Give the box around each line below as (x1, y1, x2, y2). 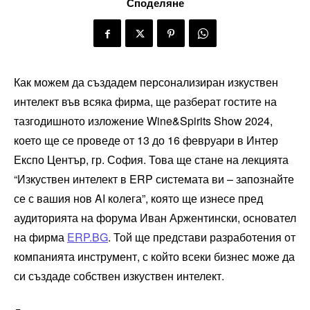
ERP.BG (67, 228, 108, 245)
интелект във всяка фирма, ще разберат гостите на (14, 93, 277, 109)
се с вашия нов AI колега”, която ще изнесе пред (14, 190, 263, 206)
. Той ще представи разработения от (108, 228, 295, 245)
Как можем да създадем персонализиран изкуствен (14, 73, 278, 90)
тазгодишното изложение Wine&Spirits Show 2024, (14, 112, 273, 129)
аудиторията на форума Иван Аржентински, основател (14, 209, 296, 226)
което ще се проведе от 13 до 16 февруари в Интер (14, 131, 278, 148)
